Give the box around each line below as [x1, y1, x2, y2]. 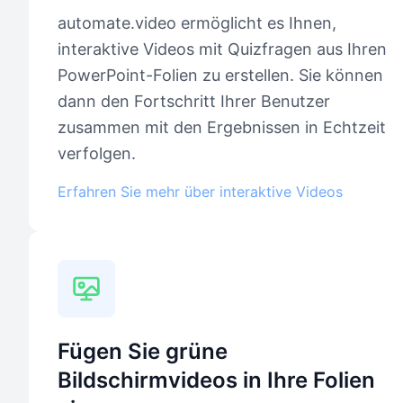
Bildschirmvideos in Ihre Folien [58, 366, 375, 393]
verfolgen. [58, 143, 136, 163]
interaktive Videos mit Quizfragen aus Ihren [58, 39, 387, 58]
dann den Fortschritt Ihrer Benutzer [58, 91, 330, 111]
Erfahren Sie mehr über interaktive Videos [58, 182, 343, 201]
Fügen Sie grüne [58, 337, 228, 364]
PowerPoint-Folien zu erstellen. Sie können [58, 65, 383, 85]
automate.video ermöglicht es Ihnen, [58, 13, 336, 32]
